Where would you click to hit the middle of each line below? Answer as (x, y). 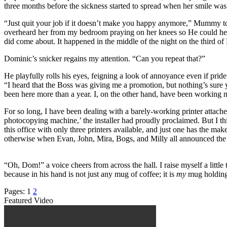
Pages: (15, 191)
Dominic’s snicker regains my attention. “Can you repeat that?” (105, 58)
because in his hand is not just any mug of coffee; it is (90, 174)
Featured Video (29, 200)
